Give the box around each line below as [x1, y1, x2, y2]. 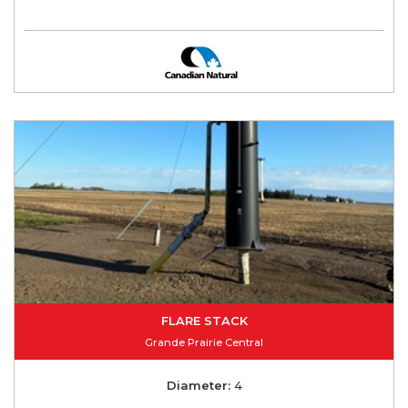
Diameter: [166, 377, 230, 393]
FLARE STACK [160, 312, 248, 328]
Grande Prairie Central [145, 335, 263, 349]
